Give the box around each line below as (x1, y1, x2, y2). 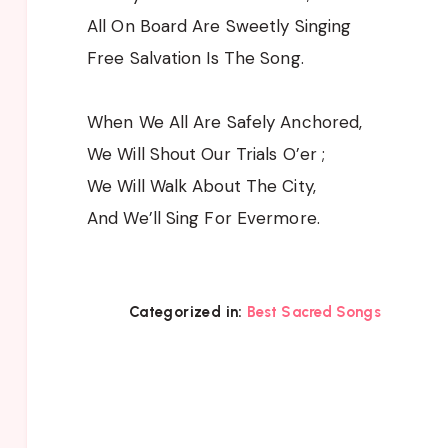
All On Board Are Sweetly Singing (87, 14, 352, 37)
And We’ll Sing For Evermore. (87, 206, 320, 229)
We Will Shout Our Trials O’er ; (87, 142, 326, 165)
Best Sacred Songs (246, 302, 381, 321)
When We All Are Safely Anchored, (87, 110, 363, 133)
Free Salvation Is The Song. (87, 46, 304, 69)
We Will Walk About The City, (87, 174, 316, 197)
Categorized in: (128, 302, 243, 321)
